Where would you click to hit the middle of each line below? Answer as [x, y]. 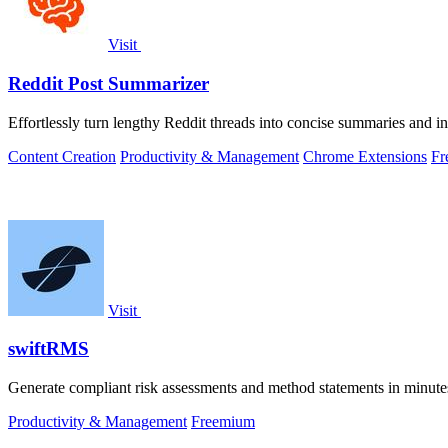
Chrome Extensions [365, 156]
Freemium [223, 422]
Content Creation [62, 156]
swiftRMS [48, 349]
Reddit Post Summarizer [108, 84]
